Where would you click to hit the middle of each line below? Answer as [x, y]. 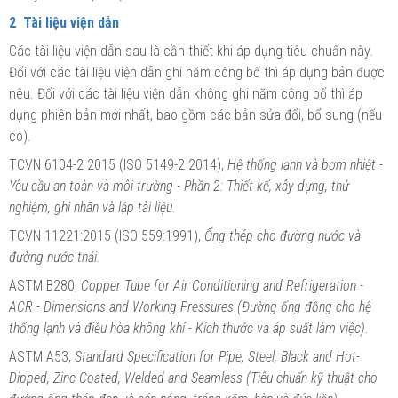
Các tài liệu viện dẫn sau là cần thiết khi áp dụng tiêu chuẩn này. [191, 51]
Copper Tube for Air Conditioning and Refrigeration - [222, 285]
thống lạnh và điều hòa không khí [97, 328]
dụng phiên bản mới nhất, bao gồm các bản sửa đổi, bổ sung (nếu [195, 115]
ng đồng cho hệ [330, 306]
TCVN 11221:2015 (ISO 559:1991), [107, 235]
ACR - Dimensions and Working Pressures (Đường [145, 306]
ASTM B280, [45, 285]
